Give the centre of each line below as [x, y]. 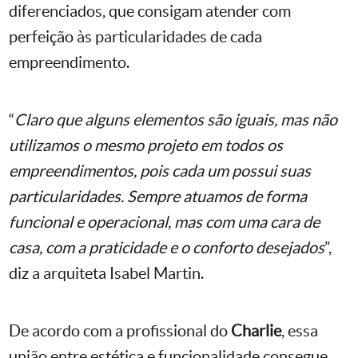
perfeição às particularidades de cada [135, 36]
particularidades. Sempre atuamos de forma [158, 196]
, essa [300, 330]
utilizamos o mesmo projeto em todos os [146, 145]
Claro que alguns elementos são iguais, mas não [176, 119]
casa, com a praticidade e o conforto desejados [167, 247]
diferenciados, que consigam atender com [150, 11]
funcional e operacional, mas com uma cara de [164, 222]
